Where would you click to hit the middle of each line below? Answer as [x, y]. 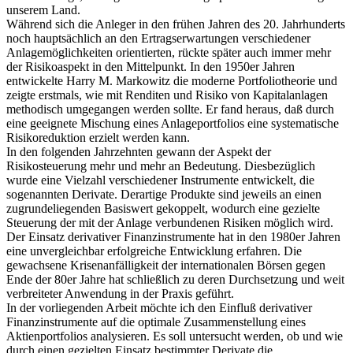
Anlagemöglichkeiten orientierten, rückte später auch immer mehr [169, 53]
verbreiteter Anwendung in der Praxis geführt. [120, 294]
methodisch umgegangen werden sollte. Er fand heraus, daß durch [170, 110]
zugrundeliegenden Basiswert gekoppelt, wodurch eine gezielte [163, 209]
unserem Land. [43, 10]
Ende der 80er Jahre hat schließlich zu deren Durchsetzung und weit [175, 280]
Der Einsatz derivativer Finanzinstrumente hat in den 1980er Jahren [173, 237]
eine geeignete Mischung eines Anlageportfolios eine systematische [173, 124]
